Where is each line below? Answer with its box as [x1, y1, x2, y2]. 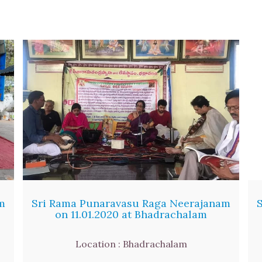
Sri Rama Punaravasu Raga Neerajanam [32, 196, 230, 210]
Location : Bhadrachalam [75, 237, 187, 250]
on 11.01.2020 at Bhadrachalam [55, 207, 207, 221]
